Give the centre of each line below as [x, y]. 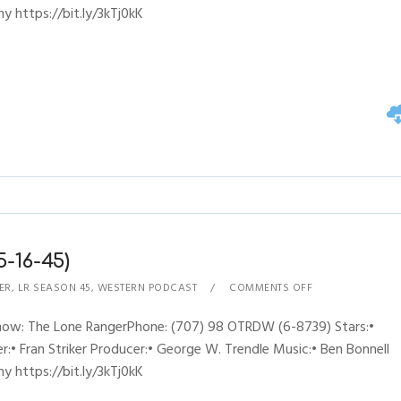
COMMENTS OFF [271, 288]
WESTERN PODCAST [147, 288]
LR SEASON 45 [54, 288]
